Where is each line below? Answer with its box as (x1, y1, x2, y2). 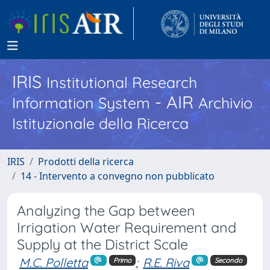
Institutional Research (46, 73, 197, 92)
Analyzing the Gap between (17, 202, 195, 219)
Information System (12, 93, 150, 112)
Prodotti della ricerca (38, 155, 134, 168)
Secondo (215, 256, 243, 265)
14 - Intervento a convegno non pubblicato (20, 169, 215, 183)
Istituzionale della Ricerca (12, 114, 189, 133)
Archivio (198, 93, 253, 112)
